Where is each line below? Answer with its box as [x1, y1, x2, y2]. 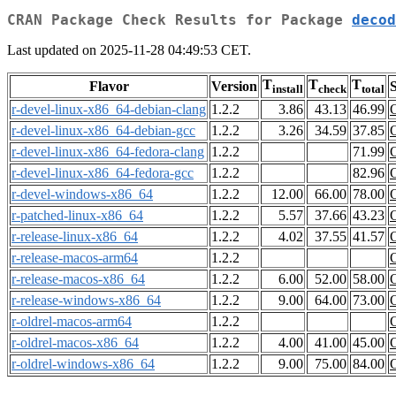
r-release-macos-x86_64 [11, 271, 145, 287]
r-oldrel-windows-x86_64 [11, 356, 155, 372]
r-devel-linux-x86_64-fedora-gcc [11, 165, 194, 181]
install [272, 82, 303, 96]
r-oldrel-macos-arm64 [11, 314, 132, 330]
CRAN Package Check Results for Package [7, 11, 352, 29]
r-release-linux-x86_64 [11, 229, 138, 245]
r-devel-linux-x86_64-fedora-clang [11, 144, 204, 160]
